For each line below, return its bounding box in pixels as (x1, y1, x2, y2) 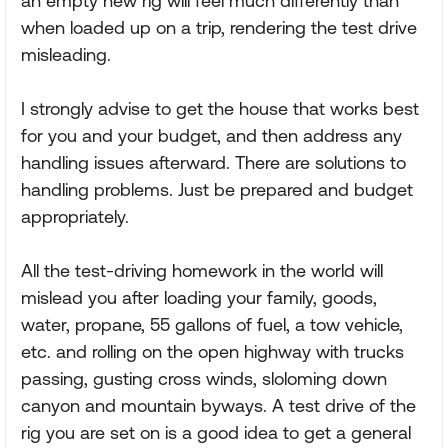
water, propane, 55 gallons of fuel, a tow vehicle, (21, 314, 403, 335)
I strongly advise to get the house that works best (21, 98, 419, 119)
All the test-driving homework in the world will (21, 260, 383, 281)
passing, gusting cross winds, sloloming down (21, 368, 387, 389)
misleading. (21, 44, 111, 65)
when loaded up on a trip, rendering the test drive (21, 17, 417, 38)
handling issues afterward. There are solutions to (21, 152, 406, 173)
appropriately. (21, 206, 129, 227)
